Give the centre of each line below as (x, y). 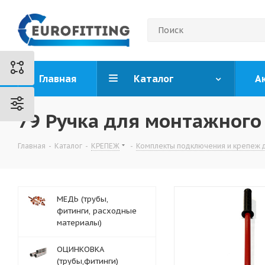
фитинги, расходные (97, 211)
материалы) (79, 223)
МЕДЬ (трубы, (83, 199)
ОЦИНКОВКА (80, 249)
